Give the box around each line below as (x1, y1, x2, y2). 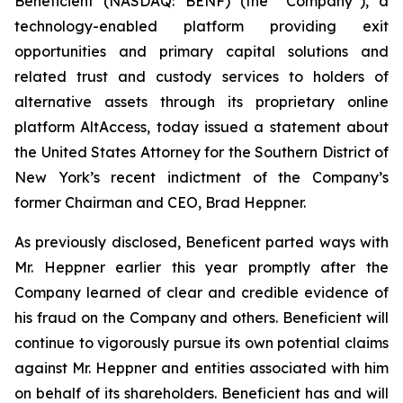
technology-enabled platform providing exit (14, 17, 389, 35)
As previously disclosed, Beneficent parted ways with (14, 233, 389, 251)
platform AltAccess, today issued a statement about (14, 118, 389, 136)
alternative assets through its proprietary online (14, 93, 389, 111)
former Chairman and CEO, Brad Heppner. (14, 193, 306, 211)
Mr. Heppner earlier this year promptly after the (14, 258, 389, 276)
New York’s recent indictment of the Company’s (14, 168, 389, 186)
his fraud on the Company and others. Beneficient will (14, 309, 389, 327)
